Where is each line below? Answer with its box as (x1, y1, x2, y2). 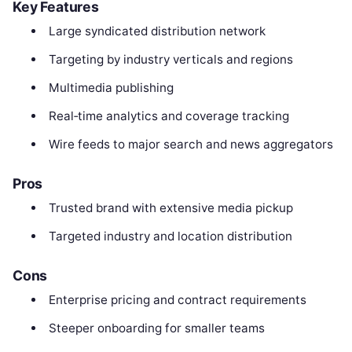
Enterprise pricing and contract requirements (48, 291, 306, 307)
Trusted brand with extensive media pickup (48, 200, 293, 216)
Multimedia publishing (48, 80, 174, 96)
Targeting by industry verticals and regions (48, 52, 293, 68)
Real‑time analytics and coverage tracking (48, 108, 289, 124)
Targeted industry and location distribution (48, 229, 292, 244)
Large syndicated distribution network (48, 24, 266, 39)
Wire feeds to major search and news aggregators (48, 137, 333, 152)
